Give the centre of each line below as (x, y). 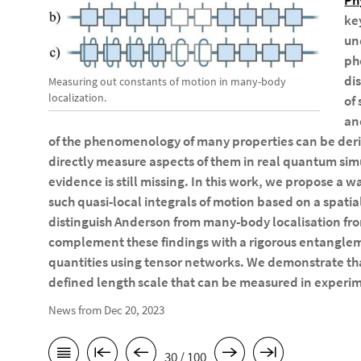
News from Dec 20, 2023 (106, 310)
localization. (77, 98)
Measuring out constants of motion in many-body (167, 82)
